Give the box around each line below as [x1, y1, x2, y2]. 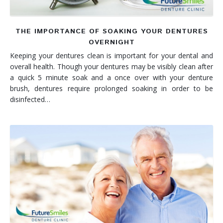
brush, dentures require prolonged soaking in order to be [10, 83, 213, 93]
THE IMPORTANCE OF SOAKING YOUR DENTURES [15, 26, 208, 36]
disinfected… [10, 94, 50, 104]
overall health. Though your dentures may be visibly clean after [10, 61, 213, 71]
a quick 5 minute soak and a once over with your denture [10, 72, 213, 82]
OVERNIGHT [88, 37, 135, 47]
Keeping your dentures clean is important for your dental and [10, 50, 213, 60]
